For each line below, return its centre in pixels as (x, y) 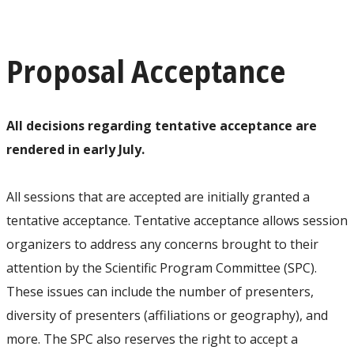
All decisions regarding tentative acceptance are (162, 125)
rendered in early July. (75, 149)
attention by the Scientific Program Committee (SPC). (162, 267)
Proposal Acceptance (146, 70)
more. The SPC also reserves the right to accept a (152, 339)
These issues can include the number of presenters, (160, 291)
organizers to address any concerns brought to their (162, 244)
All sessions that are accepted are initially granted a (158, 196)
